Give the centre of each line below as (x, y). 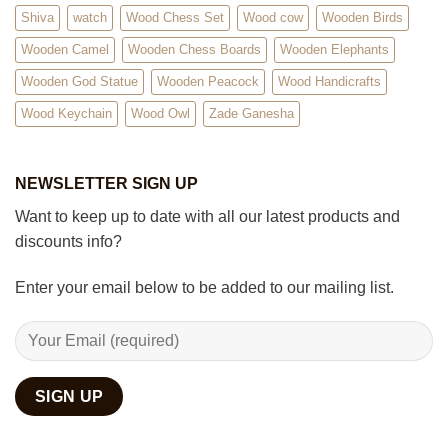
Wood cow (273, 17)
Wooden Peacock (208, 81)
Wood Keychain (66, 113)
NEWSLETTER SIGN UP (106, 183)
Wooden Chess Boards (194, 49)
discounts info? (68, 241)
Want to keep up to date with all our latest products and (207, 216)
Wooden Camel (65, 49)
